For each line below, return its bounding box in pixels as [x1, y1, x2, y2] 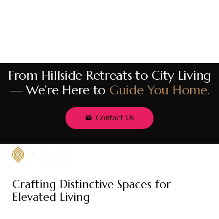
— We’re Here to [9, 82, 109, 98]
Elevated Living [12, 190, 90, 204]
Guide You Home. [109, 82, 210, 98]
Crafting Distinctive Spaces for [12, 177, 171, 191]
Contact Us [95, 113, 134, 123]
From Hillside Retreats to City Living [8, 67, 211, 84]
